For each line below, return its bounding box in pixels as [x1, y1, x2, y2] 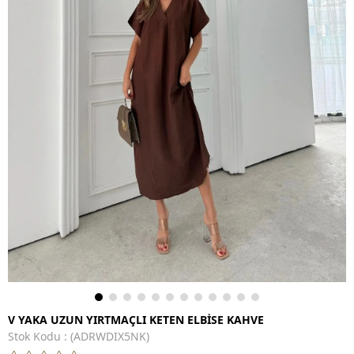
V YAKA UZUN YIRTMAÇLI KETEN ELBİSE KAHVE [8, 312, 264, 328]
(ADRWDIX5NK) [70, 329, 149, 345]
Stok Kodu [8, 329, 61, 345]
